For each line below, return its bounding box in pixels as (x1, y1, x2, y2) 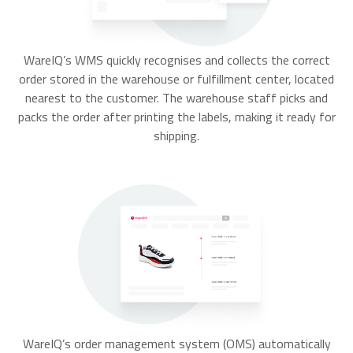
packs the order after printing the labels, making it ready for (17, 106, 336, 126)
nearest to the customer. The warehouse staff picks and (25, 87, 328, 107)
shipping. (154, 125, 199, 145)
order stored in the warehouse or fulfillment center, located (19, 69, 334, 88)
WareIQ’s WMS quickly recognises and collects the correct (23, 50, 330, 69)
